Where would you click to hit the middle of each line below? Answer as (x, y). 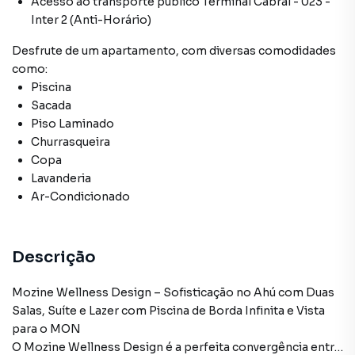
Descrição (54, 257)
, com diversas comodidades (256, 51)
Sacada (51, 105)
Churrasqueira (71, 142)
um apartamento (129, 51)
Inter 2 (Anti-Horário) (91, 20)
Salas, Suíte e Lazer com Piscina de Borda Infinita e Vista (168, 311)
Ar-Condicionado (80, 197)
